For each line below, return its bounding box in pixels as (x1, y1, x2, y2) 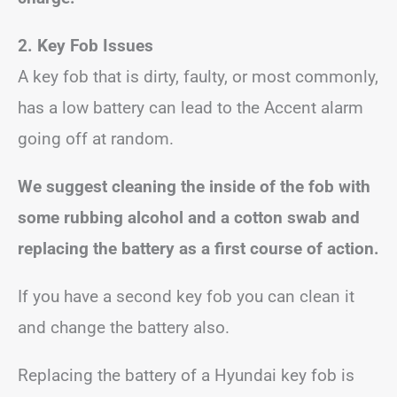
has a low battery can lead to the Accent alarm (18, 97, 363, 118)
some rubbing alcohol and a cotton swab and (18, 206, 360, 228)
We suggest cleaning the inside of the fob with (18, 175, 370, 197)
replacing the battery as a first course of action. (18, 237, 379, 259)
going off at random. (18, 128, 178, 149)
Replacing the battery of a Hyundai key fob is (18, 364, 354, 385)
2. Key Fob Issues (18, 35, 153, 56)
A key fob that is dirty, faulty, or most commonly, (18, 66, 378, 87)
